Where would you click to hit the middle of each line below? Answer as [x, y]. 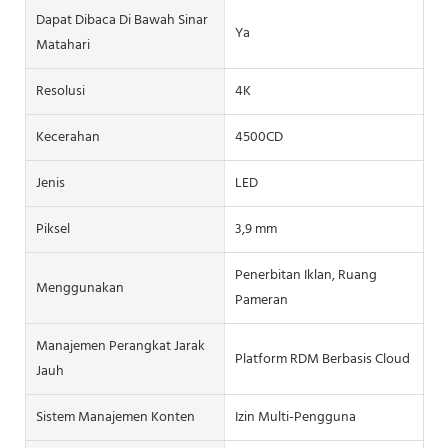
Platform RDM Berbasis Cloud [322, 359]
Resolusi [60, 92]
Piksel [53, 230]
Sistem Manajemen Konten [115, 418]
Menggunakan [80, 288]
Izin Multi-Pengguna [295, 418]
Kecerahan [68, 138]
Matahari [63, 46]
